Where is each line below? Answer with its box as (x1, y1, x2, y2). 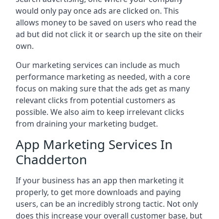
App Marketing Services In (16, 135, 173, 153)
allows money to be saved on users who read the (16, 17, 197, 28)
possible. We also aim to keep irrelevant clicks (16, 107, 184, 117)
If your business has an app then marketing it (16, 175, 184, 186)
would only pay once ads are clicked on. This (16, 5, 179, 16)
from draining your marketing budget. (16, 118, 158, 129)
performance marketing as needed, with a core (16, 71, 190, 82)
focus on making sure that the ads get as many (16, 83, 190, 94)
